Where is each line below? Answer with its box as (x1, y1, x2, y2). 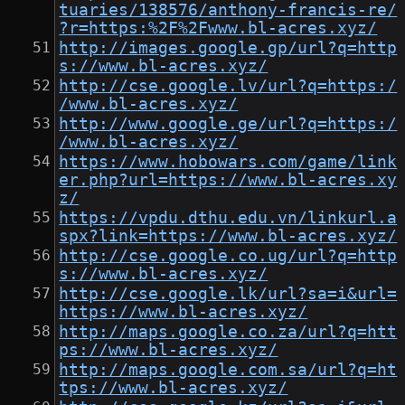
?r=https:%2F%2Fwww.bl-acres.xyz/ (59, 19, 378, 38)
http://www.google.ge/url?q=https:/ (59, 115, 398, 134)
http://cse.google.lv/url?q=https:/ (59, 77, 398, 96)
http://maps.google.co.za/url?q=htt (59, 323, 398, 342)
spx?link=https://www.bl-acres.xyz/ (59, 227, 398, 246)
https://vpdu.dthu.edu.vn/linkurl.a (59, 209, 398, 228)
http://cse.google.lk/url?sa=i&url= (59, 285, 398, 304)
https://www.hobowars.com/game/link (59, 153, 398, 172)
